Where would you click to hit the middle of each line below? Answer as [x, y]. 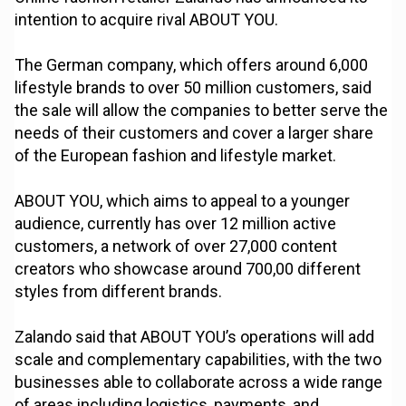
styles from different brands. [119, 292]
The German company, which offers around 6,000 [192, 65]
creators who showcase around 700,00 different [188, 269]
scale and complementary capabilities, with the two [198, 360]
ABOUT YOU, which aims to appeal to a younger [183, 201]
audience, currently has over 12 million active [176, 224]
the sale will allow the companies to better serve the [202, 111]
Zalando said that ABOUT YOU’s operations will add [195, 337]
